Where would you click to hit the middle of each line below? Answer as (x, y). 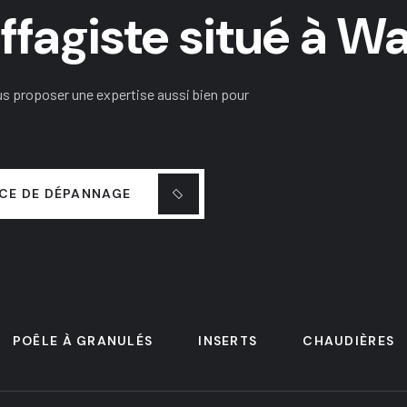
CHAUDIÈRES (349, 341)
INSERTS (228, 341)
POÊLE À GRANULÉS (83, 341)
